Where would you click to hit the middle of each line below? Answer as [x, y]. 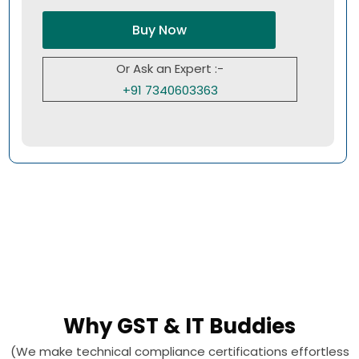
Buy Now [159, 30]
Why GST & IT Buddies [179, 327]
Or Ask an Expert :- [170, 69]
